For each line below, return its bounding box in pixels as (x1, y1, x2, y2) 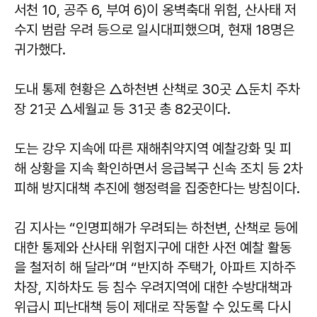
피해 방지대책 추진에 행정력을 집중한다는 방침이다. (14, 180, 300, 197)
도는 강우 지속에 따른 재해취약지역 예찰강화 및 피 (14, 140, 292, 158)
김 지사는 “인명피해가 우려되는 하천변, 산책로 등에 (14, 219, 298, 237)
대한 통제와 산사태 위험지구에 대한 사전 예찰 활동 (14, 239, 292, 257)
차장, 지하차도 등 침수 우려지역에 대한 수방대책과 (14, 279, 292, 296)
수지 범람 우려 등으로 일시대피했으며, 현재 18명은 (14, 21, 294, 39)
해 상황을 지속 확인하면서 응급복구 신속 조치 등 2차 (14, 160, 303, 178)
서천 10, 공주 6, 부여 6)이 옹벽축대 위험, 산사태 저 (14, 1, 296, 19)
